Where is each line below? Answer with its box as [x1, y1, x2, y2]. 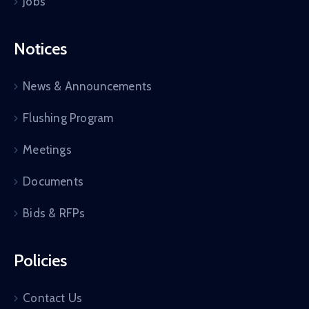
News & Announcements [23, 79, 152, 93]
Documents [23, 174, 84, 188]
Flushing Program [23, 110, 114, 125]
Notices [14, 38, 67, 59]
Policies [14, 250, 67, 270]
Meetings [23, 142, 72, 157]
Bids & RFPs [23, 206, 86, 220]
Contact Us [23, 290, 83, 305]
